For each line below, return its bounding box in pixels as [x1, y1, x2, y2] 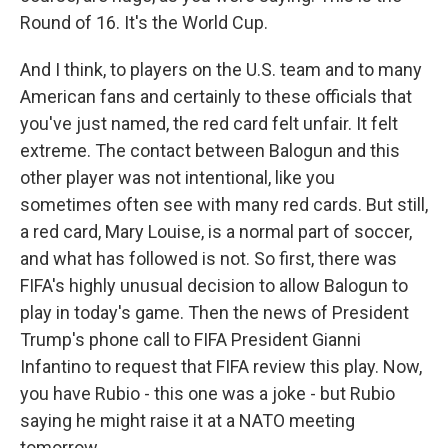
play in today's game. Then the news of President [20, 302, 409, 323]
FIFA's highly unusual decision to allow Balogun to [20, 275, 408, 296]
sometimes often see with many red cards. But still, [20, 194, 428, 215]
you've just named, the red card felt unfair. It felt [20, 113, 398, 134]
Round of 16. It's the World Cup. [20, 12, 268, 33]
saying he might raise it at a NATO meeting [20, 410, 355, 431]
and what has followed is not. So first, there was [20, 248, 397, 269]
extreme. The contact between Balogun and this [20, 140, 400, 161]
